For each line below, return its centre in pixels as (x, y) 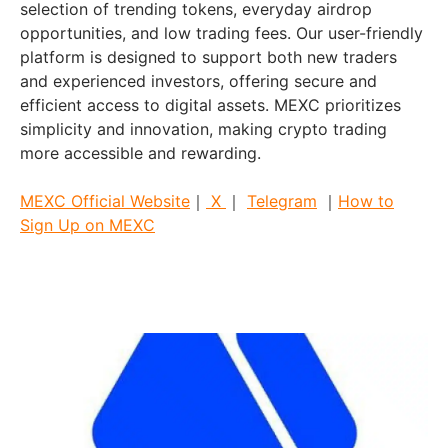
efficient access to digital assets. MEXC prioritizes (210, 105)
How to (366, 201)
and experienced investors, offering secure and (198, 81)
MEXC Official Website (105, 201)
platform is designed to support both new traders (208, 57)
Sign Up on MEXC (87, 225)
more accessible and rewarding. (140, 153)
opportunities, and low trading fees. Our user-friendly (221, 33)
